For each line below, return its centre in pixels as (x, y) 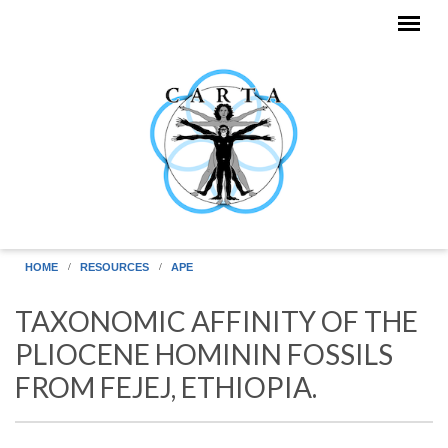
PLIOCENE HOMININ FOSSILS (204, 354)
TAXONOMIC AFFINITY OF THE (216, 321)
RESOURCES (114, 267)
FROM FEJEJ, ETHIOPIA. (166, 387)
